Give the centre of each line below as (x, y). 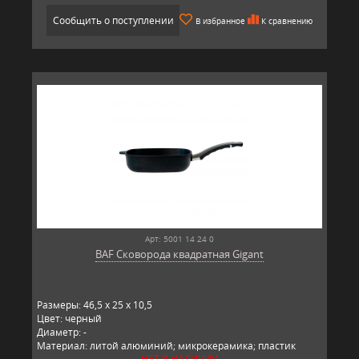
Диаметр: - (62, 332)
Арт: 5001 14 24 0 (179, 238)
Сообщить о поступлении (113, 20)
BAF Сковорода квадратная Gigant (179, 254)
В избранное (220, 20)
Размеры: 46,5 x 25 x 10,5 (95, 305)
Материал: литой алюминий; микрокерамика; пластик (166, 345)
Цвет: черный (69, 318)
